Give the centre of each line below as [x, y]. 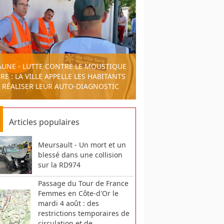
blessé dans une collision [80, 154]
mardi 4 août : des [68, 203]
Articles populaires [44, 122]
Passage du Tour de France [83, 183]
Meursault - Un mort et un [82, 144]
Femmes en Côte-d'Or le [78, 193]
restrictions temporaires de [83, 213]
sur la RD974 [59, 164]
